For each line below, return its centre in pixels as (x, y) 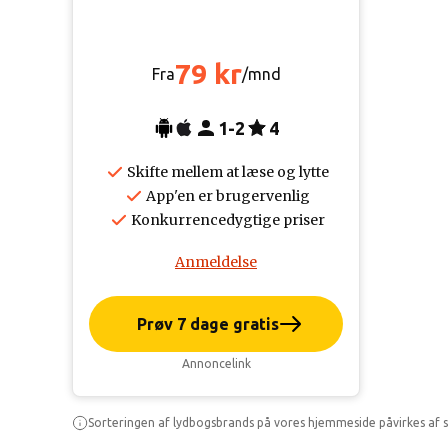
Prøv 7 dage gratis (208, 324)
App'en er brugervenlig (228, 196)
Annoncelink (216, 363)
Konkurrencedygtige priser (228, 220)
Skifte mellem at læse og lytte (228, 172)
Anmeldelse (216, 262)
